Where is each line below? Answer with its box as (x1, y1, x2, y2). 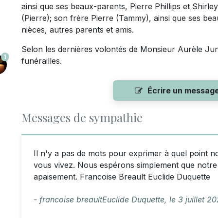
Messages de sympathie (21, 109, 143, 125)
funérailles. (21, 56, 62, 66)
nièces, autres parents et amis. (21, 25, 134, 35)
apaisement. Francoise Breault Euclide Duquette (34, 172, 210, 182)
